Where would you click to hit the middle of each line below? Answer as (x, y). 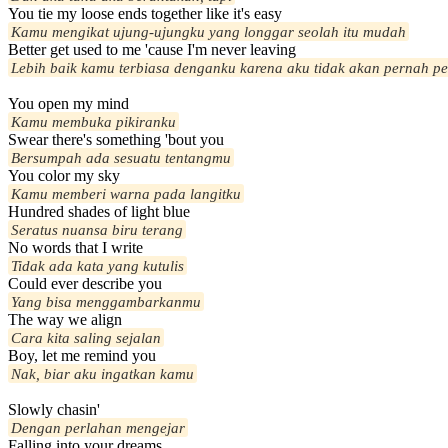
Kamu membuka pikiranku (93, 122)
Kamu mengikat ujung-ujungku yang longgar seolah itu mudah (208, 32)
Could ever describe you (85, 284)
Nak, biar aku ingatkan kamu (102, 374)
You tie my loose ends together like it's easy (145, 14)
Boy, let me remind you (82, 356)
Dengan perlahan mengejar (98, 428)
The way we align (65, 320)
